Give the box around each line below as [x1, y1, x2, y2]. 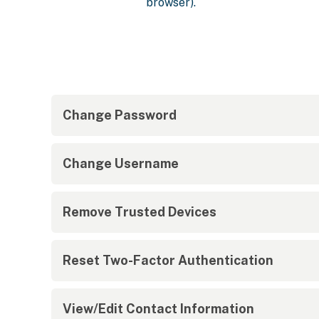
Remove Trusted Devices [63, 204, 216, 219]
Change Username [63, 156, 179, 171]
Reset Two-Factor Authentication [63, 253, 273, 268]
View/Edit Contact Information [63, 301, 254, 316]
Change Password [63, 108, 177, 122]
